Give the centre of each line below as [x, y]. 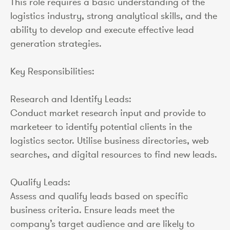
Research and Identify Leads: [71, 99]
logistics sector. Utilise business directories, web [110, 140]
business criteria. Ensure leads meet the [92, 210]
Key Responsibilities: [52, 71]
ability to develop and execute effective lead [102, 30]
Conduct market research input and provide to [108, 113]
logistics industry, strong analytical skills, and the [114, 16]
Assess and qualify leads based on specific [99, 196]
